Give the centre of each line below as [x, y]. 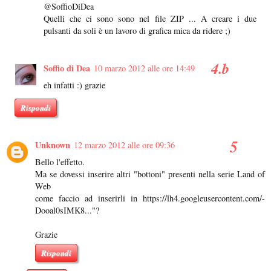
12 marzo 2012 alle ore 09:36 [124, 145]
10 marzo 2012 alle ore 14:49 [145, 68]
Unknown [53, 145]
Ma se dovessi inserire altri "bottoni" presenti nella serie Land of [150, 174]
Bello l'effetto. [60, 162]
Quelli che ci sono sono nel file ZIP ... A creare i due [150, 18]
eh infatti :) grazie [75, 85]
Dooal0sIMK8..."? [67, 211]
